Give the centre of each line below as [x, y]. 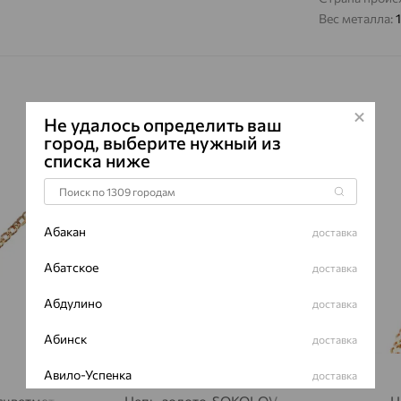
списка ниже [97, 160]
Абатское [71, 267]
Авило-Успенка [88, 375]
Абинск [65, 339]
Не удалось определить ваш [163, 124]
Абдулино [73, 303]
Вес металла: [357, 18]
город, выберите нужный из [162, 142]
